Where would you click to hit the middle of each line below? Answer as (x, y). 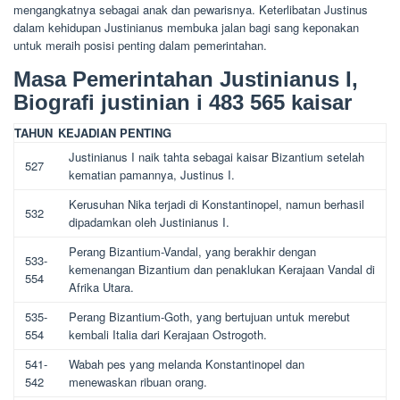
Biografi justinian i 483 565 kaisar (183, 103)
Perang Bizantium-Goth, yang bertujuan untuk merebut (209, 317)
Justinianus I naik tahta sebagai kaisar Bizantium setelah (217, 157)
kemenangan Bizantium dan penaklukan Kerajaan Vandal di (222, 270)
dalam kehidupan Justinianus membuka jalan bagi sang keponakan (186, 28)
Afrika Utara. (101, 287)
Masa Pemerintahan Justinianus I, (186, 79)
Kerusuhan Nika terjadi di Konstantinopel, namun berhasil (217, 204)
